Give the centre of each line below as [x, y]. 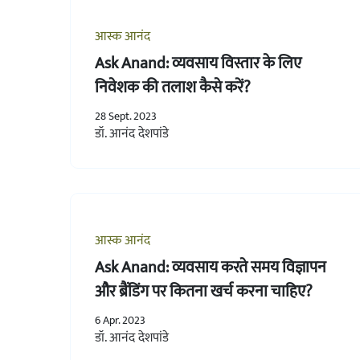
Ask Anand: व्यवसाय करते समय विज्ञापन [211, 267]
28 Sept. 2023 [126, 116]
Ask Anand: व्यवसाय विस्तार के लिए [198, 63]
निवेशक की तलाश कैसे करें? [173, 87]
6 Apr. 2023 [120, 320]
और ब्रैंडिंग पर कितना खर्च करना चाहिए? [204, 291]
